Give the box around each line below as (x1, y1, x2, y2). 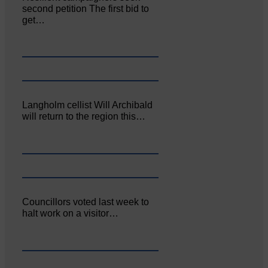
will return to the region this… (22, 111, 146, 122)
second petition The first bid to (22, 3, 150, 14)
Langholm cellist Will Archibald (22, 100, 153, 111)
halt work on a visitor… (22, 208, 119, 219)
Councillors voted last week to (22, 197, 150, 208)
